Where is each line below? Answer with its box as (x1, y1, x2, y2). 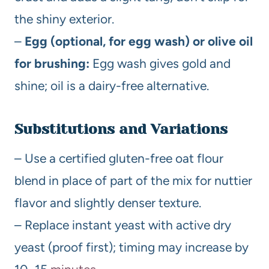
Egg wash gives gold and (89, 56, 231, 71)
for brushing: (14, 56, 89, 71)
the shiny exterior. (14, 11, 114, 26)
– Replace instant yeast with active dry (14, 217, 231, 232)
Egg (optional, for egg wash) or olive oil (25, 34, 253, 49)
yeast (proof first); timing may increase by (14, 240, 249, 255)
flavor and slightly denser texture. (14, 195, 201, 210)
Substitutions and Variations (14, 121, 228, 138)
